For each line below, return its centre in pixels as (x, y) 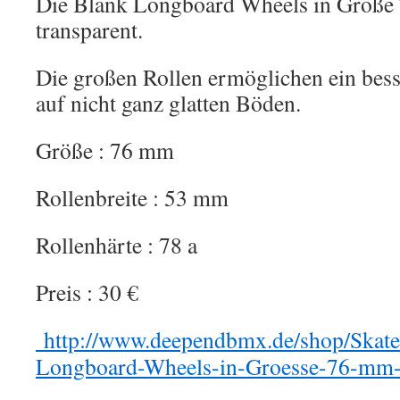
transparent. (89, 29)
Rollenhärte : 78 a (117, 245)
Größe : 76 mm (105, 150)
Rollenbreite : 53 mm (132, 197)
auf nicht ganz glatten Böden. (168, 103)
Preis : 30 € (87, 292)
